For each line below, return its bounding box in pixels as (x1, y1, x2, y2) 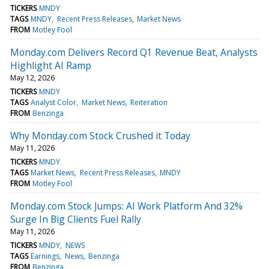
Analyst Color (31, 97, 77, 107)
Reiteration (130, 97, 168, 107)
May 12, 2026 (10, 72, 55, 83)
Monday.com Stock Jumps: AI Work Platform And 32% (10, 199, 243, 213)
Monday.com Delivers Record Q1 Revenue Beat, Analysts (10, 45, 258, 59)
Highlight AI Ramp (10, 58, 91, 72)
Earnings (31, 250, 60, 261)
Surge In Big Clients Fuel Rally (10, 212, 141, 226)
